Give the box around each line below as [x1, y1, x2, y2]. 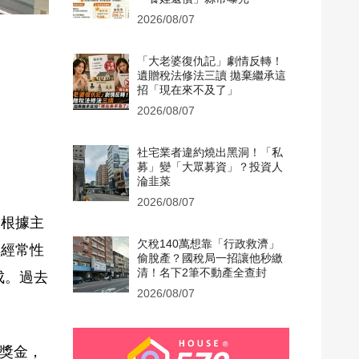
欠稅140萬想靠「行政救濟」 [137, 237, 280, 250]
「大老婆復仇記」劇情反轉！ [137, 54, 283, 67]
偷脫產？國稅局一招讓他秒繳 [137, 252, 283, 264]
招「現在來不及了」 [137, 83, 238, 96]
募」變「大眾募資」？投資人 [137, 160, 283, 173]
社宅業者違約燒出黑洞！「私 [137, 146, 283, 159]
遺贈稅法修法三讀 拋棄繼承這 [137, 69, 286, 82]
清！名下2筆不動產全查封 [137, 266, 267, 279]
